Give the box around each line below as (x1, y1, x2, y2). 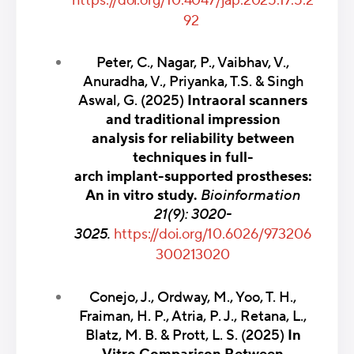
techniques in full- (132, 149, 254, 168)
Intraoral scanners (187, 92, 307, 111)
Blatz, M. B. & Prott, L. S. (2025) (85, 326, 288, 345)
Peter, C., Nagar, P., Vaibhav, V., (96, 54, 289, 73)
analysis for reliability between (91, 130, 295, 149)
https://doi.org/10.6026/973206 (114, 225, 311, 244)
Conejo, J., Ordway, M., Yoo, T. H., (89, 288, 296, 307)
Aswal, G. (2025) (78, 92, 187, 111)
